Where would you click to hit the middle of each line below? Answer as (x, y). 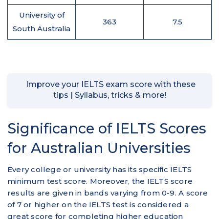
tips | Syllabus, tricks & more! (109, 95)
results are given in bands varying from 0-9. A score (108, 193)
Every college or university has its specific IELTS (100, 169)
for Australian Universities (99, 148)
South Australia (42, 28)
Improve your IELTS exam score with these (109, 85)
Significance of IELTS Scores (107, 128)
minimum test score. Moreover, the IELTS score (100, 181)
